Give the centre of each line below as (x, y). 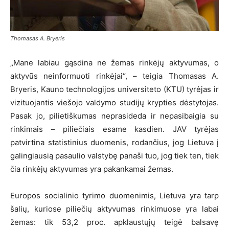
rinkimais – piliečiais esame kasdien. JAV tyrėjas (114, 129)
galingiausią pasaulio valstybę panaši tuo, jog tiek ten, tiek (114, 156)
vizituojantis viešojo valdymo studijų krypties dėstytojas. (114, 103)
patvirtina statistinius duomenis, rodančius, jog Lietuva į (114, 143)
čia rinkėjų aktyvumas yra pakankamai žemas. (92, 169)
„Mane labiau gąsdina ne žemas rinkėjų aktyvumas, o (114, 63)
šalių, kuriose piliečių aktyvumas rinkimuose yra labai (114, 209)
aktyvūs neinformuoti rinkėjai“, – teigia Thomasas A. (114, 76)
